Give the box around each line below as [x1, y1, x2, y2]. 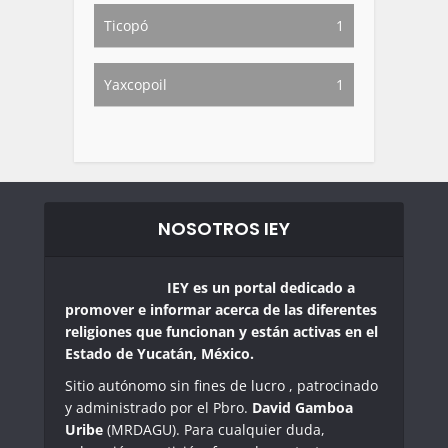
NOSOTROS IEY [158, 216, 290, 242]
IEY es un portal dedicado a [167, 278, 355, 298]
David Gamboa [252, 398, 353, 418]
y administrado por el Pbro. [65, 398, 252, 418]
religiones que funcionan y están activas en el [65, 322, 378, 342]
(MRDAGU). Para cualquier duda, [103, 420, 325, 440]
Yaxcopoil [104, 75, 167, 95]
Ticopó [104, 16, 148, 36]
